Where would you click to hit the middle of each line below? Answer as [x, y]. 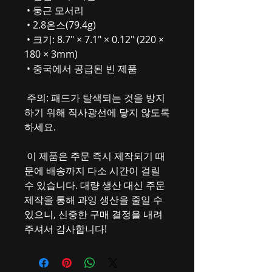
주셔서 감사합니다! [66, 229]
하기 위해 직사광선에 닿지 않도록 [97, 112]
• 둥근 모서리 [55, 10]
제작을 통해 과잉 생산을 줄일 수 [93, 200]
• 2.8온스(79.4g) [61, 25]
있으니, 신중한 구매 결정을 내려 [93, 214]
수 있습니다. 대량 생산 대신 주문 [95, 185]
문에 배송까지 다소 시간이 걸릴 [92, 171]
